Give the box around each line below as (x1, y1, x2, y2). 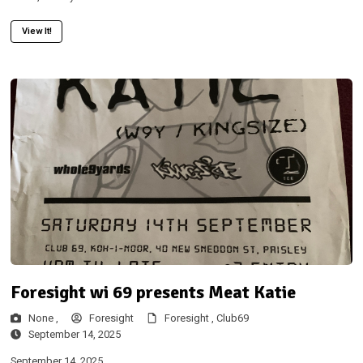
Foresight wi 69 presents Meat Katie (10, 280, 296, 303)
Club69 (216, 311, 249, 327)
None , (28, 311, 58, 327)
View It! (21, 23, 52, 38)
